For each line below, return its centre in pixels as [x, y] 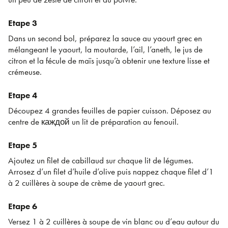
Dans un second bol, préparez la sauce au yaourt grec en [105, 38]
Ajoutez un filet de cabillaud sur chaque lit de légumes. [101, 161]
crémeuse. [25, 72]
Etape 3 [23, 23]
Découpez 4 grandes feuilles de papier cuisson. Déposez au [110, 111]
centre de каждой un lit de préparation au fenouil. [93, 122]
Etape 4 [23, 95]
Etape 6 [23, 206]
